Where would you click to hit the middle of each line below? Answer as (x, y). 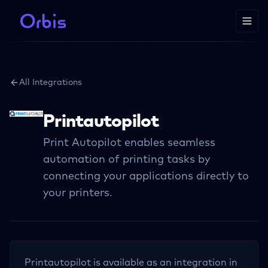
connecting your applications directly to (146, 176)
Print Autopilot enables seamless (129, 143)
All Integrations (51, 83)
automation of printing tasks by (127, 160)
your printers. (78, 193)
